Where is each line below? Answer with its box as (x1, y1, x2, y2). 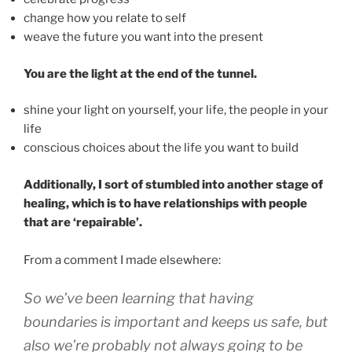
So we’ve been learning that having (24, 290, 254, 307)
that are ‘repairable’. (24, 214, 142, 229)
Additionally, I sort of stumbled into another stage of (24, 177, 323, 192)
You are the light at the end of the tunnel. (24, 66, 257, 81)
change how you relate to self (24, 11, 186, 26)
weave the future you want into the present (24, 30, 263, 45)
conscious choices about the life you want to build (24, 141, 299, 156)
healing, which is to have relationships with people (24, 196, 307, 211)
